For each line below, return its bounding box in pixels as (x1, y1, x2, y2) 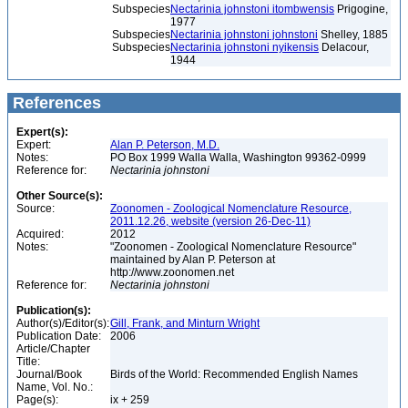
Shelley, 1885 (318, 28, 388, 41)
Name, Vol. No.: (16, 381, 93, 393)
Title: (16, 355, 40, 368)
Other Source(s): (16, 189, 103, 202)
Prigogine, (334, 3, 388, 15)
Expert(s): (16, 126, 68, 138)
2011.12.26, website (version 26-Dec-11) (110, 215, 311, 228)
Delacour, (319, 41, 369, 54)
